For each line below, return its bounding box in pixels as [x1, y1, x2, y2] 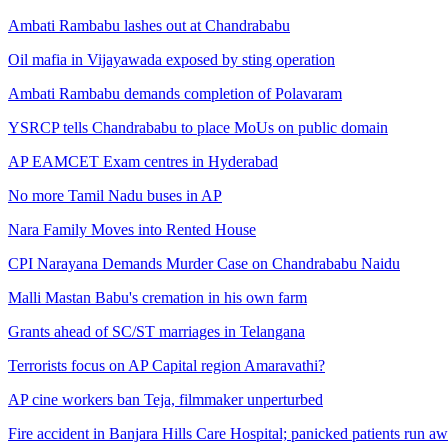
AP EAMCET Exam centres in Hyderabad [8, 152, 278, 170]
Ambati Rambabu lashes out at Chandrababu [8, 16, 290, 34]
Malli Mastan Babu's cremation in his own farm [8, 288, 307, 306]
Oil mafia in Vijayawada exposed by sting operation [8, 50, 335, 68]
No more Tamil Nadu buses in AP [8, 186, 222, 204]
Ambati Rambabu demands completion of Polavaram [8, 84, 342, 102]
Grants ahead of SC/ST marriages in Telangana [8, 322, 305, 340]
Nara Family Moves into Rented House [8, 220, 256, 238]
